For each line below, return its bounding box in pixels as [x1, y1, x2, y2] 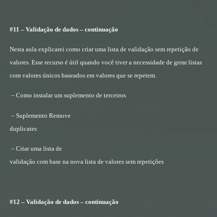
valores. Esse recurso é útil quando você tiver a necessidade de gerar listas [10, 59, 202, 66]
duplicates [10, 124, 37, 132]
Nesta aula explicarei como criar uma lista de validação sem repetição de [10, 46, 199, 53]
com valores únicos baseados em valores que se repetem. [10, 72, 156, 79]
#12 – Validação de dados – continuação [10, 198, 119, 206]
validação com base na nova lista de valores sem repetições [10, 158, 164, 166]
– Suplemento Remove [11, 111, 71, 119]
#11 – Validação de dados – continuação [10, 25, 118, 33]
